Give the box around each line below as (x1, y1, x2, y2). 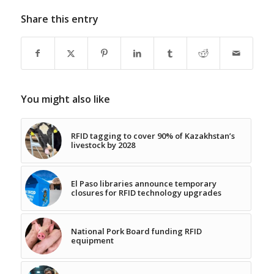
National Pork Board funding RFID (70, 226, 202, 237)
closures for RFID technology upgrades (70, 187, 221, 199)
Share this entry (20, 12, 98, 26)
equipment (70, 235, 116, 246)
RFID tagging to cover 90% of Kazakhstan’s (70, 130, 235, 142)
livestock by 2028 (70, 139, 135, 151)
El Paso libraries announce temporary (70, 178, 217, 190)
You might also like (20, 92, 110, 106)
